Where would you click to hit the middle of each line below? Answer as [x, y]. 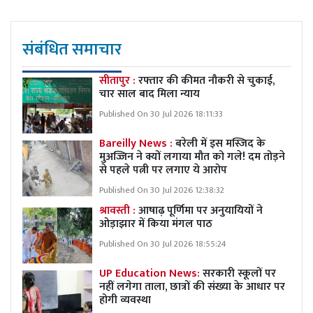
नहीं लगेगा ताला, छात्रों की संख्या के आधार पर [192, 286]
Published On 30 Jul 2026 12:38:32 [162, 190]
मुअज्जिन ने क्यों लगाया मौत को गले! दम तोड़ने [192, 156]
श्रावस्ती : [119, 210]
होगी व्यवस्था [125, 300]
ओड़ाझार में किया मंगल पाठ [156, 224]
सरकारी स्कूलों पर [239, 273]
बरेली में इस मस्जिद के [219, 143]
